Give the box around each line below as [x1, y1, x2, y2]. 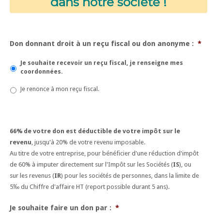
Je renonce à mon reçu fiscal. [20, 85, 99, 93]
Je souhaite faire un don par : [10, 203, 111, 212]
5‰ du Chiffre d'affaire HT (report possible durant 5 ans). [10, 183, 170, 191]
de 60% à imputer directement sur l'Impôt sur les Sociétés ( [10, 161, 173, 169]
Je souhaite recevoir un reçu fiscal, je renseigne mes [20, 59, 183, 67]
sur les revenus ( [10, 172, 54, 180]
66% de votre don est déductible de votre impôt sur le [10, 127, 180, 135]
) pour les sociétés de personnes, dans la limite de [61, 172, 199, 180]
